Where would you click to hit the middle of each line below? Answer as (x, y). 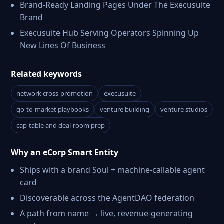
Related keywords (46, 74)
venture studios (184, 109)
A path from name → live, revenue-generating (106, 213)
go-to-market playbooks (53, 109)
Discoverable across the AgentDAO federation (107, 198)
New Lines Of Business (63, 45)
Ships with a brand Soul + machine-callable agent (112, 170)
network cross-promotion (55, 93)
